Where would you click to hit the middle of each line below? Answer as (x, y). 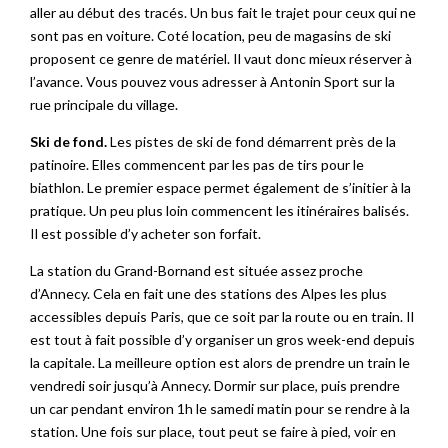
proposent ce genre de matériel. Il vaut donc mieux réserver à (221, 59)
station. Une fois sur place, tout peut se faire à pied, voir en (213, 432)
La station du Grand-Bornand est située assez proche (196, 271)
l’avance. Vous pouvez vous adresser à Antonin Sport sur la (212, 82)
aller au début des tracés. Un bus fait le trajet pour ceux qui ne (223, 13)
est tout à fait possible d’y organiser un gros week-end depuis (222, 340)
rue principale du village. (104, 105)
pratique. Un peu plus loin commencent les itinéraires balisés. (219, 211)
